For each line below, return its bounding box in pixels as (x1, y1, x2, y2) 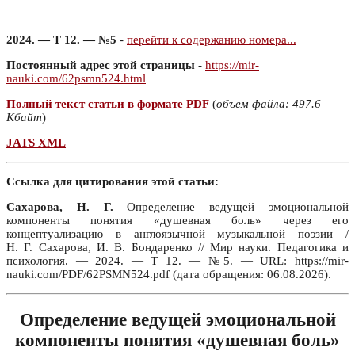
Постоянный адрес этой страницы (6, 59, 195, 71)
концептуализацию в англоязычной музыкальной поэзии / (6, 227, 349, 240)
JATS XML (6, 136, 66, 149)
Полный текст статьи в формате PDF (6, 97, 209, 110)
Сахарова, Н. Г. (6, 200, 113, 213)
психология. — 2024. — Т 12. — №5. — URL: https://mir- (6, 254, 349, 267)
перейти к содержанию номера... (127, 33, 296, 46)
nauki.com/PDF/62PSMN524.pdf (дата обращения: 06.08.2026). (6, 268, 331, 281)
